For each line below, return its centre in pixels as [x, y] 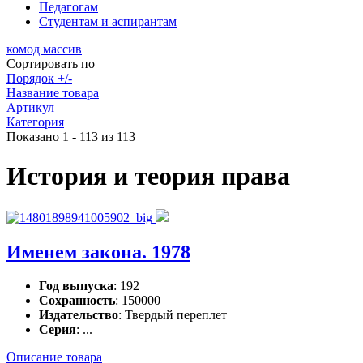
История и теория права [148, 176]
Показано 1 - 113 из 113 [71, 136]
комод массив [44, 49]
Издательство [79, 315]
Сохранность [77, 301]
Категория [35, 122]
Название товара [53, 92]
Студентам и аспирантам [108, 21]
